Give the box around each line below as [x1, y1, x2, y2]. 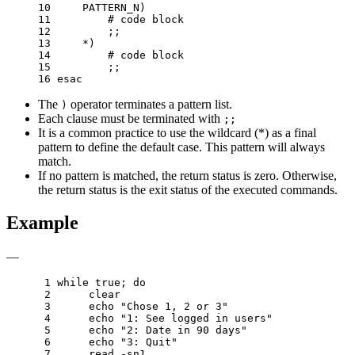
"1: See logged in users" [120, 312, 273, 325]
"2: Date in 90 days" [120, 324, 247, 337]
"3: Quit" [120, 336, 177, 349]
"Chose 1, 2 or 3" [120, 300, 228, 313]
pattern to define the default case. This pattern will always [38, 139, 325, 154]
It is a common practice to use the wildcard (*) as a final [38, 125, 316, 139]
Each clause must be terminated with [38, 111, 223, 125]
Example [6, 212, 78, 234]
